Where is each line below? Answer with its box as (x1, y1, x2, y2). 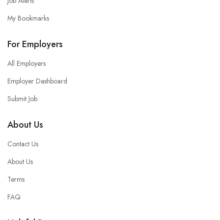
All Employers (7, 58, 46, 69)
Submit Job (7, 94, 37, 104)
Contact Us (7, 139, 38, 149)
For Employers (7, 38, 63, 51)
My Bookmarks (7, 13, 49, 24)
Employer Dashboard (7, 76, 67, 86)
